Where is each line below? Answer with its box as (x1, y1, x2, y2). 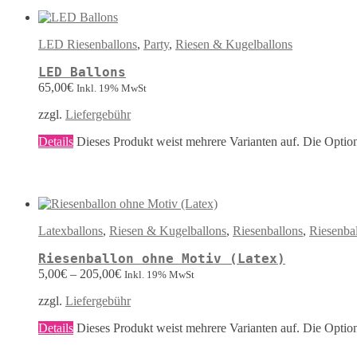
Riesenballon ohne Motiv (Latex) (38, 251, 285, 267)
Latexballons (38, 224, 103, 238)
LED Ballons (38, 65, 126, 80)
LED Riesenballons (38, 37, 137, 52)
